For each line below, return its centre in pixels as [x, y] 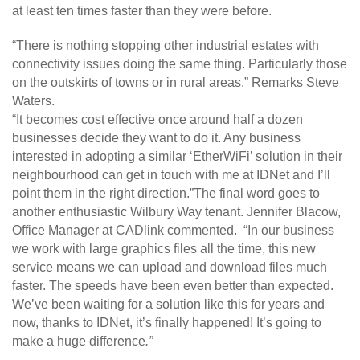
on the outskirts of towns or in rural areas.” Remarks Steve [176, 82]
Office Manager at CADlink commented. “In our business [173, 230]
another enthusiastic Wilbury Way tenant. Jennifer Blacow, [176, 211]
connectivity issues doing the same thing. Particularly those [180, 63]
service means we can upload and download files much [170, 267]
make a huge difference [79, 341]
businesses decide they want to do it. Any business [156, 137]
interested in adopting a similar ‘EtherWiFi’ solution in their [177, 156]
